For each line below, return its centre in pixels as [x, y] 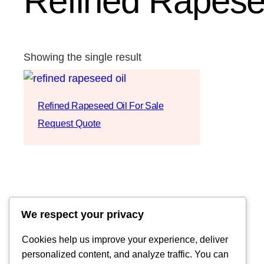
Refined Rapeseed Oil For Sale [101, 105]
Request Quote [69, 123]
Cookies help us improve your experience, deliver [125, 240]
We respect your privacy [82, 215]
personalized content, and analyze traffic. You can [125, 255]
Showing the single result [82, 57]
